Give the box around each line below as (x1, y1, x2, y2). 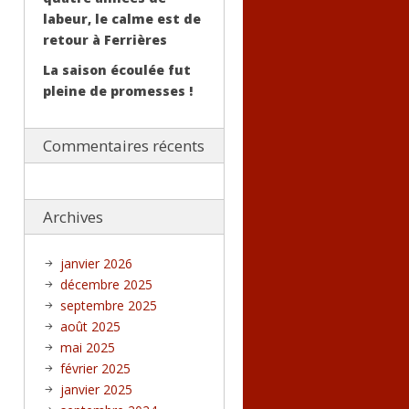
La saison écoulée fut (43, 61, 191, 79)
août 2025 (60, 318, 121, 335)
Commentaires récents (43, 135, 204, 156)
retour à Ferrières (43, 31, 167, 48)
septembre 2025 (60, 297, 157, 314)
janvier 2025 (60, 381, 132, 398)
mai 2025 (60, 339, 115, 356)
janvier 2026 (60, 255, 132, 272)
